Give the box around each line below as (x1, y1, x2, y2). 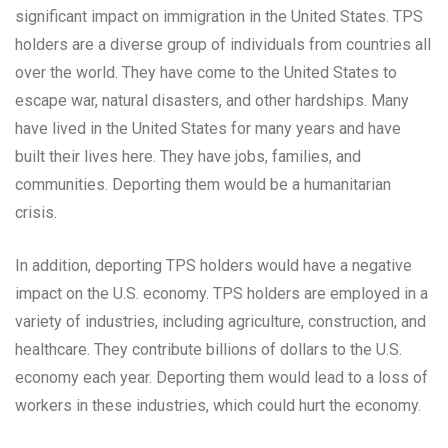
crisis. (15, 203, 57, 223)
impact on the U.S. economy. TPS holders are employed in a (15, 284, 428, 304)
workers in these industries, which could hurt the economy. (15, 396, 421, 416)
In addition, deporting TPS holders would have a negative (15, 256, 412, 276)
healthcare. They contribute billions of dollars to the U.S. (15, 340, 402, 360)
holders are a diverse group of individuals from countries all (15, 35, 431, 55)
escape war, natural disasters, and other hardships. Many (15, 91, 409, 111)
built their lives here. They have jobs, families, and (15, 147, 361, 167)
